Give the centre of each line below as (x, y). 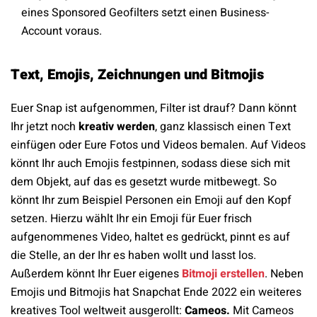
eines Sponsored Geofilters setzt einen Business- (145, 13)
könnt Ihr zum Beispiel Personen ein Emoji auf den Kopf (151, 201)
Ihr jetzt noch (45, 127)
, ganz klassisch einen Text (223, 127)
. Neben (284, 274)
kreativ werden (117, 127)
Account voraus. (62, 31)
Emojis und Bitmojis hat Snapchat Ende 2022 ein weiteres (156, 293)
